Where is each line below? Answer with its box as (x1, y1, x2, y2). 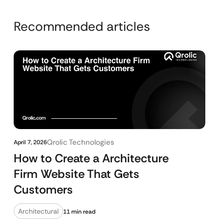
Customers (14, 182, 73, 197)
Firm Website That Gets (14, 166, 139, 181)
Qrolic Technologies (47, 137, 114, 147)
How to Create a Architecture (14, 151, 169, 166)
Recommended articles (14, 18, 150, 35)
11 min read (63, 208, 95, 216)
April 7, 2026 (14, 138, 47, 146)
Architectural (18, 207, 59, 216)
